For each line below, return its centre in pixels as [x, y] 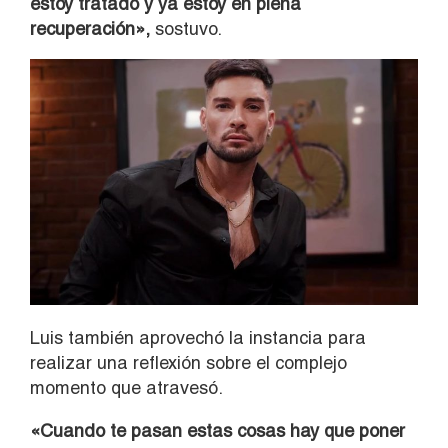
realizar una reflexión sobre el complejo [188, 363]
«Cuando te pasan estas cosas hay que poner [217, 431]
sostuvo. [186, 29]
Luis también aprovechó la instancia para [198, 338]
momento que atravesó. [126, 388]
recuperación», [90, 29]
